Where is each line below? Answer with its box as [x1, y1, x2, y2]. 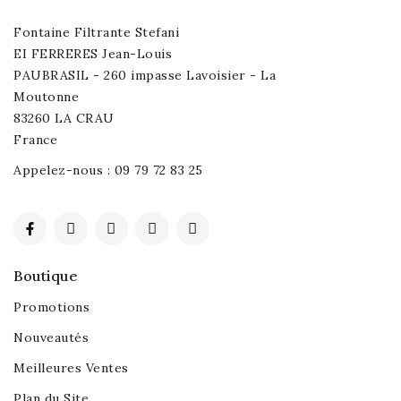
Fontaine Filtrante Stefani [13, 23, 179, 40]
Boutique [13, 267, 78, 286]
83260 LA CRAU [13, 109, 115, 126]
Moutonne [13, 88, 79, 105]
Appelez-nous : [13, 161, 115, 178]
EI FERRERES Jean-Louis [13, 45, 172, 62]
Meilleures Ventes [13, 360, 129, 377]
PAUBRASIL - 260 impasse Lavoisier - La [13, 66, 276, 83]
